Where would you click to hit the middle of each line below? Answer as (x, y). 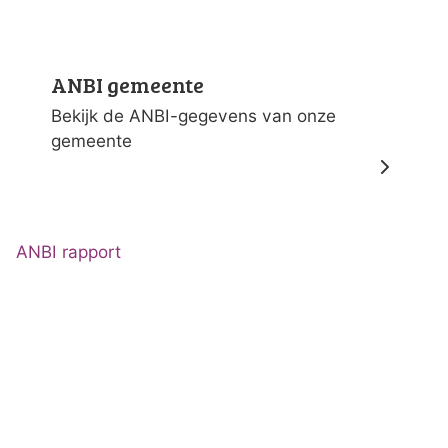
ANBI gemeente (127, 84)
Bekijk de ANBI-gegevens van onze (193, 115)
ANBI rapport (68, 252)
